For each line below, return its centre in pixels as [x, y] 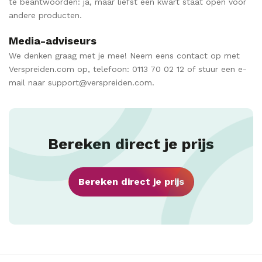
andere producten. [45, 15]
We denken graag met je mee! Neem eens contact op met [124, 56]
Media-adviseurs [53, 41]
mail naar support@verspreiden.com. [82, 83]
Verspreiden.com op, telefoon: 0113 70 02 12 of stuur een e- [128, 69]
